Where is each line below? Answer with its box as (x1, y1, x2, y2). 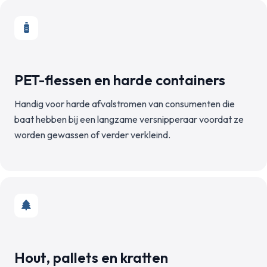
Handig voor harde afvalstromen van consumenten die (14, 98, 235, 110)
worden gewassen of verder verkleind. (14, 129, 170, 141)
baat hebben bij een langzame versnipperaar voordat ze (14, 113, 244, 125)
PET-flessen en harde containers (14, 71, 225, 89)
